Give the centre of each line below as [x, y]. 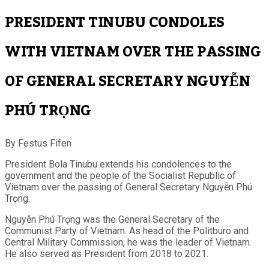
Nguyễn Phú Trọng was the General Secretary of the [112, 219]
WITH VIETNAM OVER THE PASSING [133, 52]
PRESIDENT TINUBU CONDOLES [115, 22]
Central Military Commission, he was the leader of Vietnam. [128, 242]
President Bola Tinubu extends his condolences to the [118, 164]
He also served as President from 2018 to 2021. [107, 253]
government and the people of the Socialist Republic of [120, 175]
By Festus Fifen [38, 143]
